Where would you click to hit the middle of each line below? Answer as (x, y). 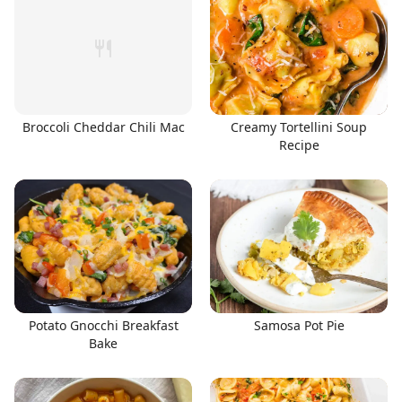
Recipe (299, 145)
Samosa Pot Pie (299, 325)
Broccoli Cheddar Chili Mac (103, 127)
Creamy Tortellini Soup (299, 127)
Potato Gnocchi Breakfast (103, 325)
